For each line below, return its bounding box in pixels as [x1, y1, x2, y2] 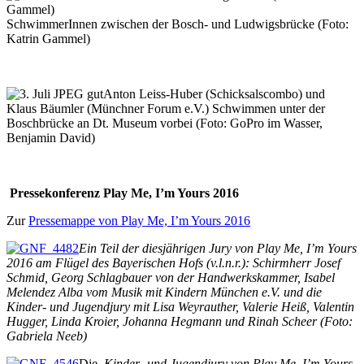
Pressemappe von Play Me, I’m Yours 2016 [28, 213, 250, 227]
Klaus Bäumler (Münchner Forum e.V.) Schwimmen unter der [6, 101, 325, 115]
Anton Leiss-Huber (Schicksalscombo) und [103, 86, 325, 101]
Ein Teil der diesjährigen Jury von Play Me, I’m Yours [79, 240, 357, 255]
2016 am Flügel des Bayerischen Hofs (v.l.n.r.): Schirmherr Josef [6, 255, 340, 270]
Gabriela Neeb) [6, 328, 87, 343]
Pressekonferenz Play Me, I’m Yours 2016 [6, 185, 239, 200]
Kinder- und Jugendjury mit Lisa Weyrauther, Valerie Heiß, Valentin [6, 299, 354, 314]
